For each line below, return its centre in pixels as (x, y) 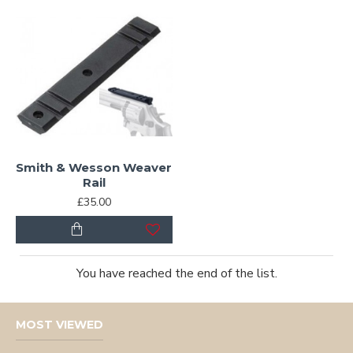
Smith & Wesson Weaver (94, 167)
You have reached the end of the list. (176, 273)
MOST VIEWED (59, 325)
